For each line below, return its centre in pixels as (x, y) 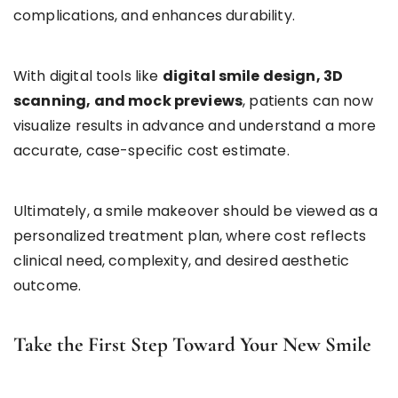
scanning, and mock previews (128, 100)
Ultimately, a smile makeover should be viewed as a (196, 211)
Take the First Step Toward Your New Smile (192, 344)
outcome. (48, 285)
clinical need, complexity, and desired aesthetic (182, 260)
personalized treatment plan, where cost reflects (190, 235)
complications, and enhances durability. (154, 15)
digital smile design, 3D (253, 76)
